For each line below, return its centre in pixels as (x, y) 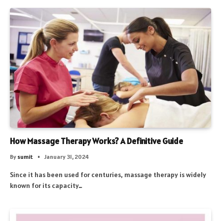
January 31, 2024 (67, 156)
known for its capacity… (46, 185)
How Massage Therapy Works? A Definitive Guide (96, 141)
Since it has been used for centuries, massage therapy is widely (108, 174)
